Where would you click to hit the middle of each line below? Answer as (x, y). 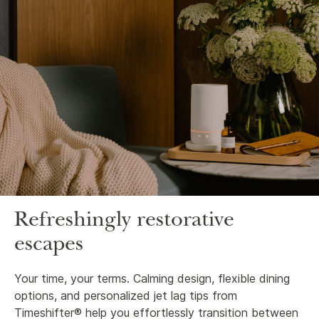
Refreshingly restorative (124, 222)
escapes (49, 246)
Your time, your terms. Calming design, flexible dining (152, 278)
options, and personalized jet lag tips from (126, 295)
